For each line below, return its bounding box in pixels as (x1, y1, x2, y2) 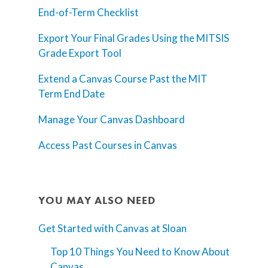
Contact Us (154, 157, 212, 172)
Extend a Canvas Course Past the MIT (38, 72, 208, 86)
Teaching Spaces (154, 10, 258, 28)
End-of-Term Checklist (38, 6, 139, 19)
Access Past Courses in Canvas (38, 139, 177, 152)
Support (154, 61, 205, 79)
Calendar (154, 117, 200, 131)
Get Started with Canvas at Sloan (38, 222, 187, 235)
